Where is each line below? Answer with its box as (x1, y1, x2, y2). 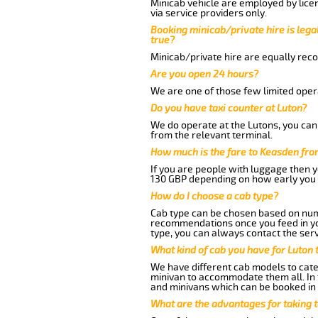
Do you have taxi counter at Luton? (150, 102, 307, 114)
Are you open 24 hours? (150, 67, 258, 80)
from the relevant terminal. (150, 128, 273, 141)
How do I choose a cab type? (150, 190, 278, 202)
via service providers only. (150, 6, 267, 19)
